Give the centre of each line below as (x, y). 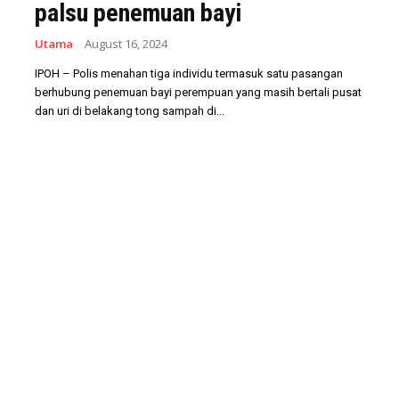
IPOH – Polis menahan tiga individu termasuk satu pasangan (189, 73)
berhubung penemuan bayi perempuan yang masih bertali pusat (198, 92)
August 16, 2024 (126, 44)
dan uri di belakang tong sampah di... (130, 111)
